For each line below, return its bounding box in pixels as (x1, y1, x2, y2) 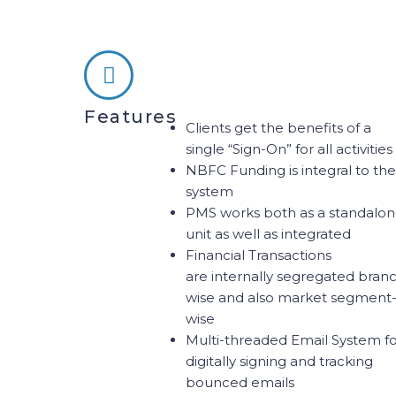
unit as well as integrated (186, 225, 351, 242)
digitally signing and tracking (186, 353, 373, 369)
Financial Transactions (186, 247, 331, 263)
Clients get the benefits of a (186, 119, 371, 136)
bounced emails (186, 374, 294, 391)
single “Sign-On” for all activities (186, 141, 392, 157)
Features (84, 106, 177, 127)
